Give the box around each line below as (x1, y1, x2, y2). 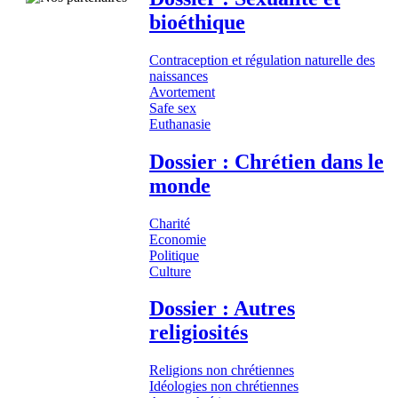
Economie (149, 231, 206, 247)
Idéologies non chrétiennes (149, 378, 298, 394)
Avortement (149, 84, 215, 99)
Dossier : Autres (149, 297, 295, 321)
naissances (149, 68, 208, 84)
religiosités (149, 321, 248, 345)
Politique (149, 247, 199, 263)
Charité (149, 215, 190, 231)
